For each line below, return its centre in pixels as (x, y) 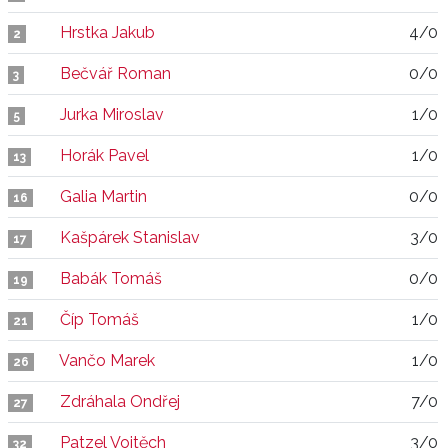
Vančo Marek (107, 360)
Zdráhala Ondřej (120, 401)
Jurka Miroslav (112, 114)
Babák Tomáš (111, 278)
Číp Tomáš (99, 319)
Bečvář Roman (115, 73)
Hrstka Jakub (107, 32)
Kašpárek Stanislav (130, 237)
